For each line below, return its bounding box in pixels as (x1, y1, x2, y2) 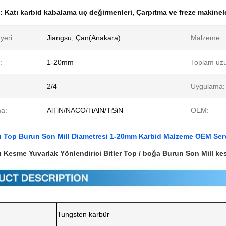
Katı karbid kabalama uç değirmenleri (5, 8, 132, 16)
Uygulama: (191, 82, 225, 90)
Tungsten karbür (57, 210, 109, 218)
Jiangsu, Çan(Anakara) (47, 34, 121, 42)
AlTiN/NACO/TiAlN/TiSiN (47, 106, 123, 115)
